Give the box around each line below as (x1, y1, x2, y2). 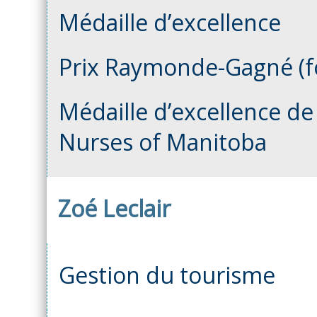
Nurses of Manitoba (59, 126, 267, 157)
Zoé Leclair (58, 192, 171, 224)
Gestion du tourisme (59, 259, 275, 290)
